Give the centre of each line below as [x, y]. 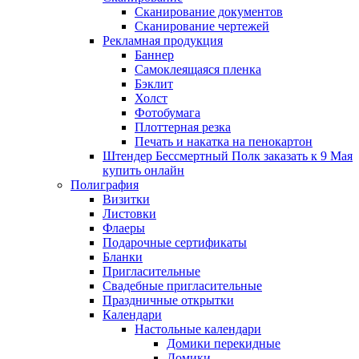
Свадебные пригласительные [182, 285]
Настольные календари [198, 329]
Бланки [123, 256]
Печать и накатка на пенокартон [224, 141]
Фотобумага [167, 112]
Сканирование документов [209, 11]
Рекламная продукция [163, 40]
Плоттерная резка [183, 127]
